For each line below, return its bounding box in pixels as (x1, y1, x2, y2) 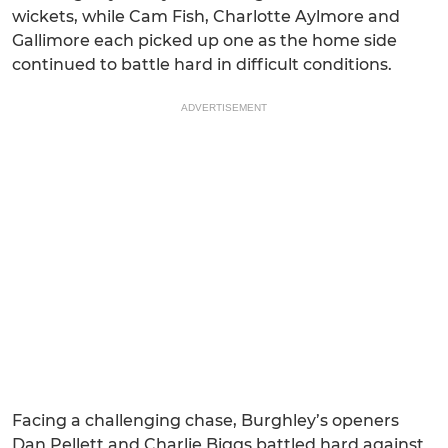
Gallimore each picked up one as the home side (12, 31, 397, 51)
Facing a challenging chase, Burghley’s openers (12, 411, 399, 431)
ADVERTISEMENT (181, 102, 267, 114)
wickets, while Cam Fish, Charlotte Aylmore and (12, 7, 400, 27)
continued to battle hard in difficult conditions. (12, 55, 392, 75)
